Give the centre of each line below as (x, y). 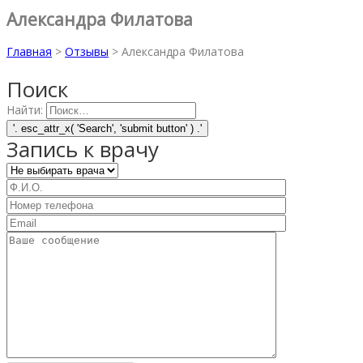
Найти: (25, 109)
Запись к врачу (83, 149)
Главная (29, 51)
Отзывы (87, 51)
